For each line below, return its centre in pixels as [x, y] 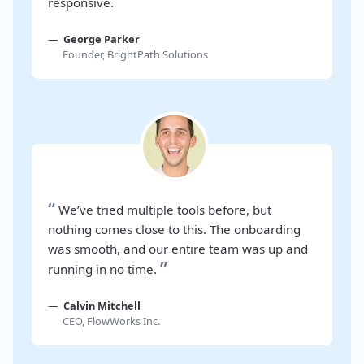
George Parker [102, 39]
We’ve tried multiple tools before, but [165, 210]
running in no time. [102, 269]
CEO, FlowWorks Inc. [111, 321]
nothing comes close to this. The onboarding [174, 229]
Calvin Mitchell [102, 305]
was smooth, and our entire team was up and [178, 249]
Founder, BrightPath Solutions [135, 54]
